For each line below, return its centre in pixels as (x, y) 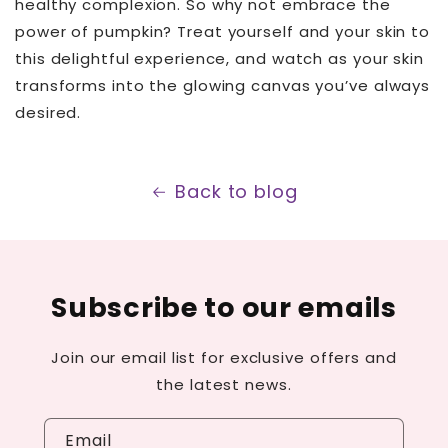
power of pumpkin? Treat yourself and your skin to (223, 32)
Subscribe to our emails (224, 308)
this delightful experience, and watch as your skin (219, 59)
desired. (48, 113)
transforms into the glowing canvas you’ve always (223, 86)
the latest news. (224, 385)
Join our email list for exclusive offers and (224, 358)
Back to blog (236, 192)
